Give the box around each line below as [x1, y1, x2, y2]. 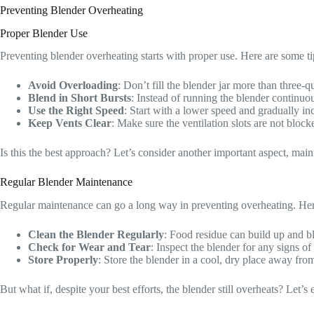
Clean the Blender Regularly [28, 228, 164, 241]
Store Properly [28, 254, 98, 266]
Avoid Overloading [28, 79, 118, 92]
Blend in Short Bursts [28, 92, 131, 104]
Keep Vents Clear [28, 117, 111, 130]
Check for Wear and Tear [28, 241, 151, 254]
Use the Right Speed [28, 104, 124, 117]
